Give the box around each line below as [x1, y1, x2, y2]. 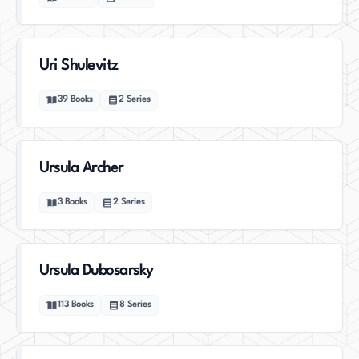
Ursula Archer [39, 161, 123, 175]
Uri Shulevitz [39, 58, 118, 73]
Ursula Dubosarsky [39, 264, 153, 278]
